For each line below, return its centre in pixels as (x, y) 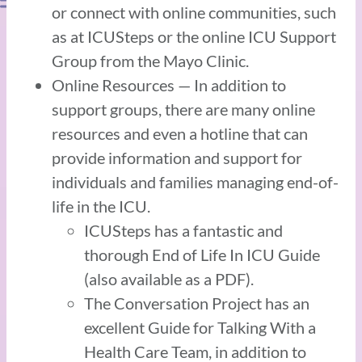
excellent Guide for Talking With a (200, 327)
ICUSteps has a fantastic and (183, 230)
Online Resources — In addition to (169, 84)
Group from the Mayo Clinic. (150, 60)
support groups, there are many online (183, 109)
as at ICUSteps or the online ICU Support (194, 36)
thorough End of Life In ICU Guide (202, 254)
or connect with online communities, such (194, 12)
